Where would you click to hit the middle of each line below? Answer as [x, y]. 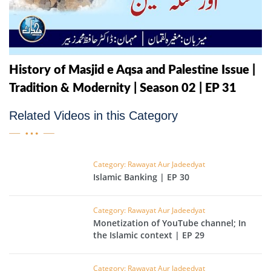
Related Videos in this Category [93, 116]
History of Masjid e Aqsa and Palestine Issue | [132, 70]
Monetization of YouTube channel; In [170, 223]
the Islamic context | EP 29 [149, 235]
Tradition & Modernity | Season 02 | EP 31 [123, 89]
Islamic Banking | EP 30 [142, 177]
